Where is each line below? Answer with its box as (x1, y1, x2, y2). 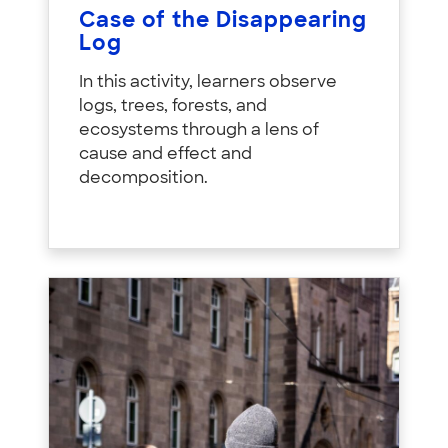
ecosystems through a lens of (79, 123, 319, 140)
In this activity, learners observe (79, 75, 337, 92)
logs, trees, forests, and (79, 99, 267, 116)
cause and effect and (79, 147, 252, 164)
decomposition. (79, 171, 208, 188)
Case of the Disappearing (79, 11, 367, 33)
